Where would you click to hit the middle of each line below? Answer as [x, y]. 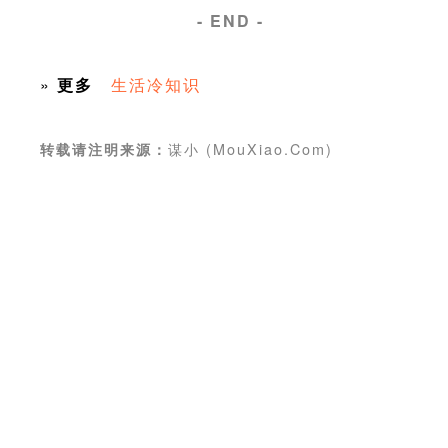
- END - [230, 21]
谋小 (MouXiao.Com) [250, 149]
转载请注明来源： [104, 149]
